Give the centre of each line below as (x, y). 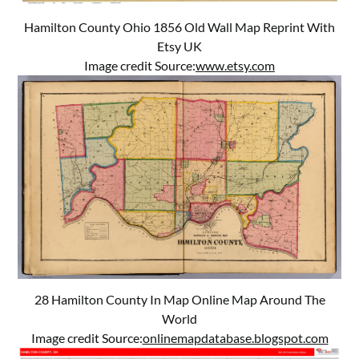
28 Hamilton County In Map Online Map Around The (179, 299)
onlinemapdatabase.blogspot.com (235, 337)
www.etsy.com (235, 66)
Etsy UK (179, 46)
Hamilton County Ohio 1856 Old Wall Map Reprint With (179, 27)
